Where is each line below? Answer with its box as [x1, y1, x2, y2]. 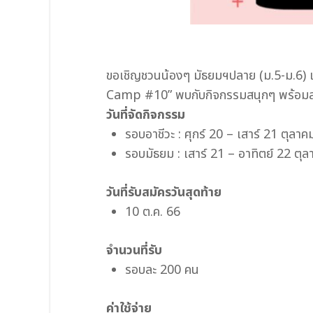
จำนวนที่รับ [106, 241, 162, 261]
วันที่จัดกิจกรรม [106, 105, 185, 125]
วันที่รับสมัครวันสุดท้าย [106, 183, 221, 203]
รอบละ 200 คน [125, 261, 199, 280]
